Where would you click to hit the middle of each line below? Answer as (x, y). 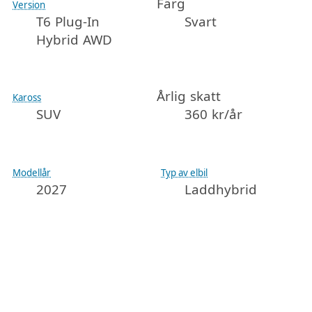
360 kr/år (214, 115)
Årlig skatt (189, 96)
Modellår (32, 173)
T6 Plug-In (68, 21)
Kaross (27, 98)
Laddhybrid (221, 190)
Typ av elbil (185, 173)
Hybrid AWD (75, 39)
